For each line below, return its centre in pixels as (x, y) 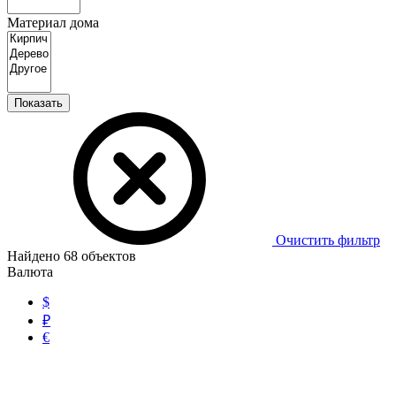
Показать (38, 103)
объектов (107, 256)
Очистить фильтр (326, 240)
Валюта (30, 272)
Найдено (35, 256)
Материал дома (53, 23)
